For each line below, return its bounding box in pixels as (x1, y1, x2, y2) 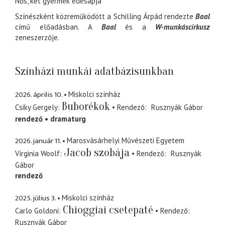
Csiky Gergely (15, 102, 58, 112)
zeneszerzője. (15, 33, 59, 43)
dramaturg (50, 114, 86, 124)
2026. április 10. (15, 88, 62, 101)
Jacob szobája (64, 146, 130, 160)
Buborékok (62, 99, 110, 113)
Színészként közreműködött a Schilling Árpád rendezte (15, 12, 195, 22)
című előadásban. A (15, 22, 101, 32)
